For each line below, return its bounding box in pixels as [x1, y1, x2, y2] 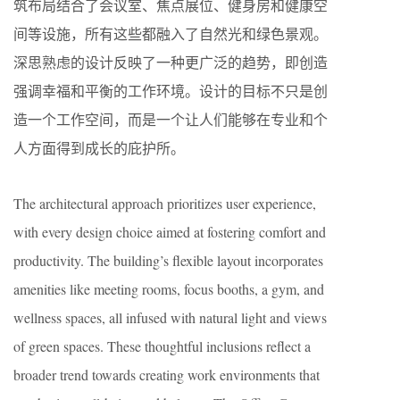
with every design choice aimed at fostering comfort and [13, 222, 326, 242]
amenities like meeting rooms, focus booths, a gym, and [13, 279, 324, 299]
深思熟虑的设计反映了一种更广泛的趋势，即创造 [13, 53, 328, 72]
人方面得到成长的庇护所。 [13, 138, 185, 158]
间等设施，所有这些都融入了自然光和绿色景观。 [13, 24, 328, 44]
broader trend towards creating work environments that [13, 365, 320, 385]
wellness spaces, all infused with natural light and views [13, 308, 327, 328]
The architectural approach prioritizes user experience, [13, 194, 316, 213]
